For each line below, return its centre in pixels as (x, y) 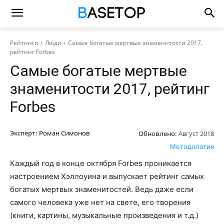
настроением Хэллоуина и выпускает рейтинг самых (107, 176)
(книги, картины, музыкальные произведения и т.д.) (104, 215)
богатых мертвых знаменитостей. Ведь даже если (102, 189)
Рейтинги (24, 43)
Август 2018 (196, 133)
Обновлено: (158, 133)
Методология (192, 146)
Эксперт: (24, 133)
